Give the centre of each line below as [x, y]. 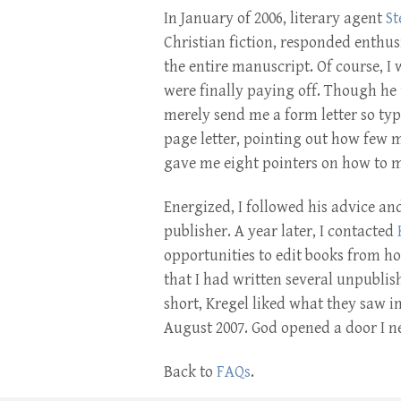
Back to [190, 372]
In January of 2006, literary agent [275, 18]
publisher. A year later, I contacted [281, 231]
